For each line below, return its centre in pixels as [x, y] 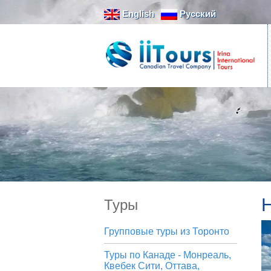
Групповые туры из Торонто [167, 231]
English [137, 14]
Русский [197, 14]
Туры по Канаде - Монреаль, [168, 255]
